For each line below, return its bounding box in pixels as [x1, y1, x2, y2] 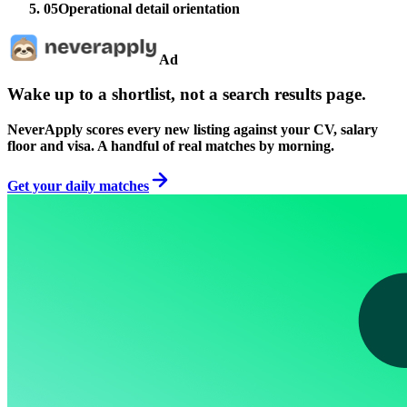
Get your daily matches [7, 178, 149, 194]
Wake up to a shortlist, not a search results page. [7, 84, 366, 104]
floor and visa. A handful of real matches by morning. [7, 138, 334, 154]
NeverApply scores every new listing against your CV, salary [7, 122, 378, 138]
